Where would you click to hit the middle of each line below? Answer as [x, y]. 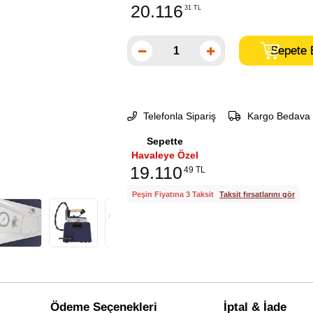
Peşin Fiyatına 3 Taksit [174, 194]
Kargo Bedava [277, 116]
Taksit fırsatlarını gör [257, 194]
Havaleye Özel [165, 155]
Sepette [165, 141]
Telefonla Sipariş [178, 116]
